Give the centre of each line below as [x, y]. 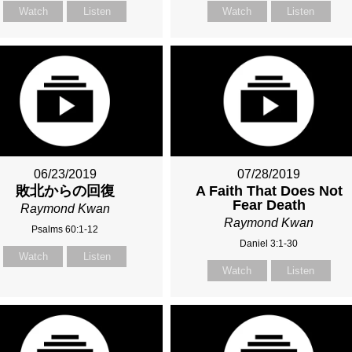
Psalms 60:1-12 [65, 229]
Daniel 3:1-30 [269, 243]
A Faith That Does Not [269, 191]
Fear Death [269, 205]
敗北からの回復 [65, 191]
